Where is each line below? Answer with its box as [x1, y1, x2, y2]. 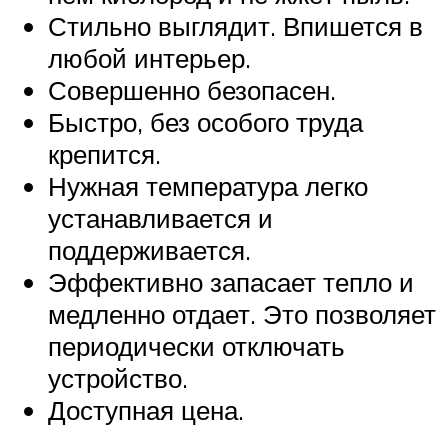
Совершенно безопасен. [48, 74, 336, 107]
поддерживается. [48, 234, 251, 267]
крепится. [48, 138, 161, 171]
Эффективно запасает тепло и [48, 266, 414, 299]
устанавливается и [48, 202, 273, 235]
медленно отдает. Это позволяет [48, 298, 436, 331]
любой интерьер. [48, 42, 251, 75]
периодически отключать [48, 330, 345, 363]
